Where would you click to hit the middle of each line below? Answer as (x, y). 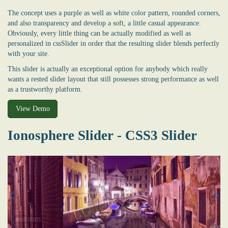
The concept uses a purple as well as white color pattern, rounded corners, (114, 13)
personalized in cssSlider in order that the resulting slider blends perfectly (113, 44)
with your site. (28, 54)
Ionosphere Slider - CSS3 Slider (102, 135)
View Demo (33, 108)
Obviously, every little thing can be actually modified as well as (99, 34)
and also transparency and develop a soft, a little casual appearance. (104, 23)
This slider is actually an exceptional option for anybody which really (108, 69)
